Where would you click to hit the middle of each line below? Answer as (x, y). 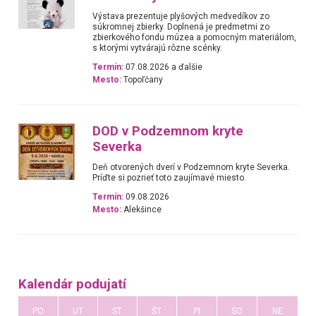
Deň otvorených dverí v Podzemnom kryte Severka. (192, 167)
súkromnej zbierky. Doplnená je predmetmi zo (181, 27)
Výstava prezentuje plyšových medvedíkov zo (181, 17)
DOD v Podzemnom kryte (168, 131)
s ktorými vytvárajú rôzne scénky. (158, 48)
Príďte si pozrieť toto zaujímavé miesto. (170, 177)
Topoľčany (142, 80)
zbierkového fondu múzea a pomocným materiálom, (195, 38)
